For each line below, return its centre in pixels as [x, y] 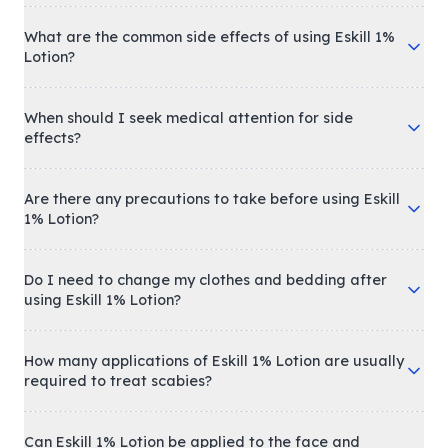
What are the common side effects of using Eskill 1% [209, 37]
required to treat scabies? [118, 381]
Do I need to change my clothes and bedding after [205, 280]
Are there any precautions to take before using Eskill [212, 199]
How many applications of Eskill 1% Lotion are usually [214, 361]
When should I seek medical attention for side [188, 118]
